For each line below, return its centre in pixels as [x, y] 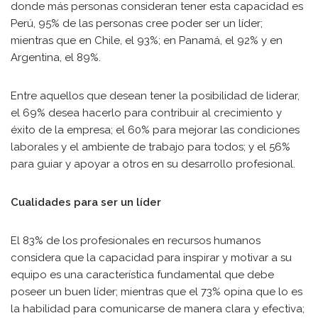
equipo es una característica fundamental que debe [142, 275]
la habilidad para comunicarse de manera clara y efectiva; [158, 309]
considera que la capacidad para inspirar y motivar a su [151, 258]
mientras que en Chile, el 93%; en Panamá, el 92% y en [147, 40]
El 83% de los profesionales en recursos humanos [136, 241]
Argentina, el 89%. [56, 57]
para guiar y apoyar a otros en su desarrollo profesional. [153, 164]
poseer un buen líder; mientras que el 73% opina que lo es [157, 292]
